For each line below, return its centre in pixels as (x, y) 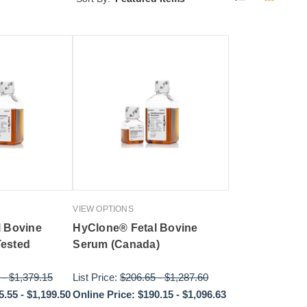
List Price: (97, 278)
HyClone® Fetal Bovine (135, 228)
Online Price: (104, 295)
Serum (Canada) (116, 245)
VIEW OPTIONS (103, 209)
